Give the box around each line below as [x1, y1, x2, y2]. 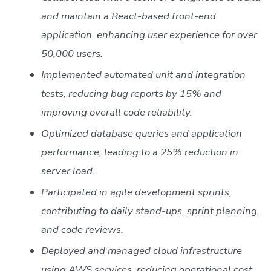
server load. [41, 164, 95, 178]
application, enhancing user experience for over [41, 28, 257, 42]
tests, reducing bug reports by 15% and [41, 87, 221, 101]
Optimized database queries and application [41, 126, 242, 141]
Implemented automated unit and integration [41, 68, 246, 82]
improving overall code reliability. [41, 105, 192, 120]
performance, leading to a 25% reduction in [41, 145, 238, 160]
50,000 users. [41, 47, 103, 61]
